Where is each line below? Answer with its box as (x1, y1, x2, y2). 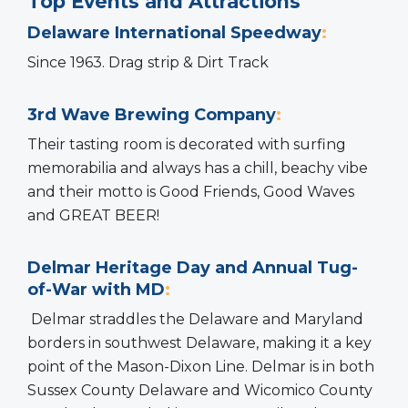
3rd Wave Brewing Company (27, 104, 276, 125)
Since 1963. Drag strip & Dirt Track (27, 53, 269, 71)
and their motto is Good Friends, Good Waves (27, 182, 354, 200)
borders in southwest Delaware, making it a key (27, 333, 372, 352)
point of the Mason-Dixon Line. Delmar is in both (27, 357, 374, 375)
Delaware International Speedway (27, 22, 321, 43)
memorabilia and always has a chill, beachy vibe (27, 158, 368, 177)
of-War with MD (27, 279, 165, 300)
